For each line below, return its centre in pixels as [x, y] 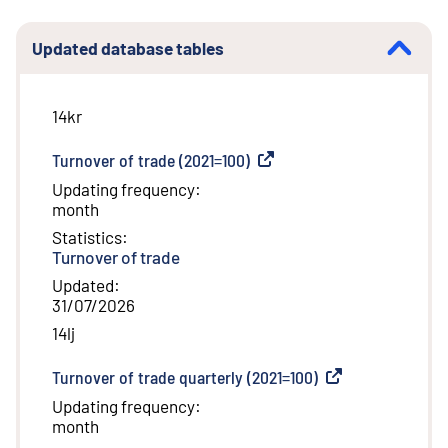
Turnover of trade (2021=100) [151, 160]
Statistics [87, 237]
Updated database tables [128, 48]
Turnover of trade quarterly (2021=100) [185, 377]
